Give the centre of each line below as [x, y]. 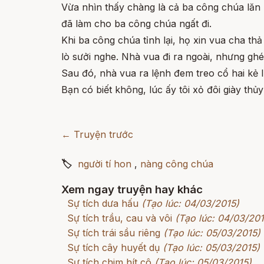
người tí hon [105, 164]
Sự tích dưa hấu [103, 203]
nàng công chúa [177, 164]
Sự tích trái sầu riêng [114, 233]
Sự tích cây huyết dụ [113, 247]
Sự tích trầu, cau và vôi [120, 218]
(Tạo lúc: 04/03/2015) [190, 203]
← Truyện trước [97, 134]
